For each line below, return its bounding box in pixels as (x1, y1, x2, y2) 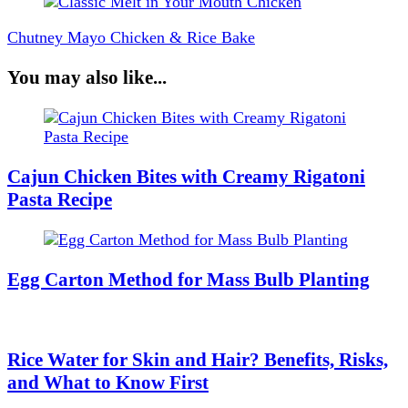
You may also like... (7, 66, 167, 88)
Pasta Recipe (7, 188, 112, 210)
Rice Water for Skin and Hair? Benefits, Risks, (7, 349, 388, 372)
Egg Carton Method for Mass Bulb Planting (7, 268, 370, 291)
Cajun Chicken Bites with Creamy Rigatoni (7, 165, 365, 188)
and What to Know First (7, 372, 209, 394)
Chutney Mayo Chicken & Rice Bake (7, 27, 255, 46)
